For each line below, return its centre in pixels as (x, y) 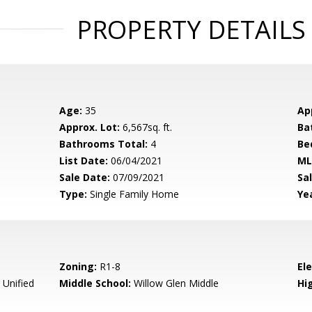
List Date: (84, 161)
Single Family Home (133, 194)
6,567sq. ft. (146, 127)
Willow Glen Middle (175, 283)
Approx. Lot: (90, 127)
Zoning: (78, 266)
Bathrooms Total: (104, 144)
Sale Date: (85, 177)
